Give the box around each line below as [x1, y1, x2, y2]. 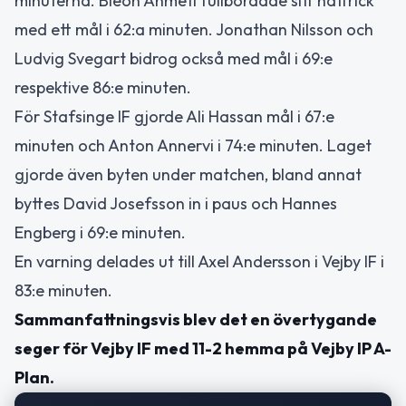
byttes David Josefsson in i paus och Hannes [14, 192, 337, 214]
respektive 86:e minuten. [14, 76, 191, 98]
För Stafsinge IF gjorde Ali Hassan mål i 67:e [14, 105, 334, 127]
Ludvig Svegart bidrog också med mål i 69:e [14, 47, 333, 69]
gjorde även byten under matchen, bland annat [14, 163, 362, 185]
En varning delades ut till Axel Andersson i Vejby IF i [14, 250, 384, 272]
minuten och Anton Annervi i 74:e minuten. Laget [14, 134, 372, 156]
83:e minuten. [14, 279, 112, 301]
